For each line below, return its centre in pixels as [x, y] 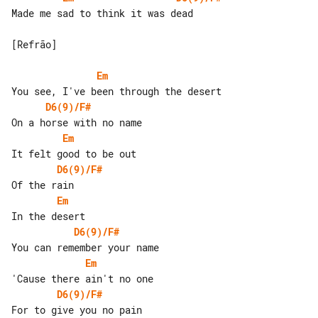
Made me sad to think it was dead [102, 13]
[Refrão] [34, 44]
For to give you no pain [77, 309]
